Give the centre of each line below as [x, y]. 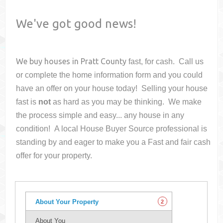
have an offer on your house [66, 89]
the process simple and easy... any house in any [100, 115]
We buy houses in [49, 61]
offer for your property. [54, 156]
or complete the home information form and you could [110, 75]
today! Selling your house [162, 89]
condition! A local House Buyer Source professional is [112, 129]
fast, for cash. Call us [166, 62]
